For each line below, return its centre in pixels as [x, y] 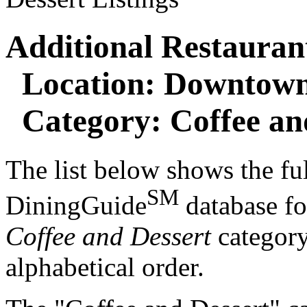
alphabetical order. [105, 267]
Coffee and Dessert [108, 236]
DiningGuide [76, 205]
